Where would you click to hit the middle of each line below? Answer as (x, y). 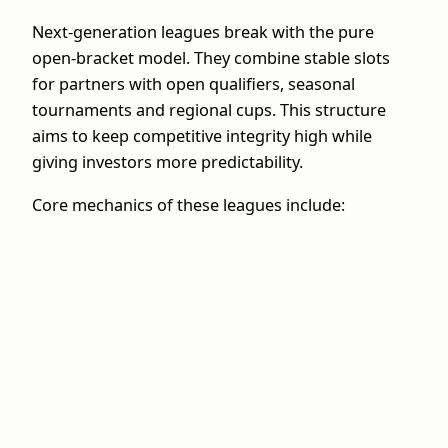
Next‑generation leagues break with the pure (203, 32)
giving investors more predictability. (167, 162)
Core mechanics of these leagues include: (188, 204)
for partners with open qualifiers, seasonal (193, 84)
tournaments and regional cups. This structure (209, 110)
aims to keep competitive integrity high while (202, 136)
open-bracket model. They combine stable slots (211, 58)
